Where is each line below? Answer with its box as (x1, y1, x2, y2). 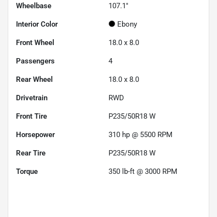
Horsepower (16, 130, 55, 139)
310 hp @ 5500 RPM (108, 130, 172, 139)
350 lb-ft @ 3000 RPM (108, 167, 177, 176)
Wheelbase (16, 1, 51, 10)
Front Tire (16, 111, 47, 121)
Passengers (16, 56, 55, 65)
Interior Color (16, 19, 58, 29)
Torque (16, 167, 38, 176)
